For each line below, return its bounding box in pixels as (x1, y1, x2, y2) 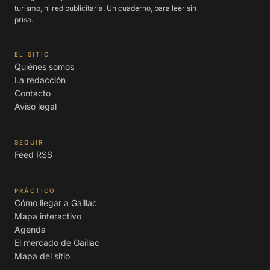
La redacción (14, 74, 66, 85)
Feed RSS (14, 149, 52, 160)
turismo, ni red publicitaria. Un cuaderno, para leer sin (14, 3, 196, 13)
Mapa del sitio (14, 250, 70, 261)
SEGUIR (14, 138, 44, 146)
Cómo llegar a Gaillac (14, 197, 97, 208)
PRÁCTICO (14, 186, 56, 194)
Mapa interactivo (14, 210, 81, 221)
